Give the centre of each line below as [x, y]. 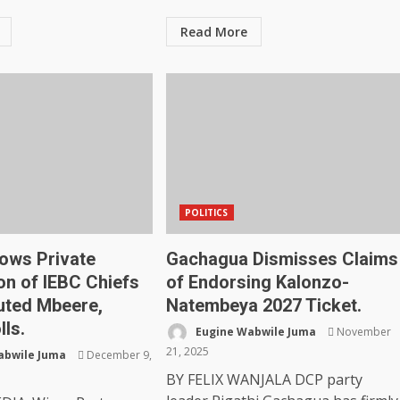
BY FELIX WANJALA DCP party [264, 379]
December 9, [118, 354]
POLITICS [206, 212]
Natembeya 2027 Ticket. [263, 305]
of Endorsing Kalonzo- [257, 282]
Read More [213, 32]
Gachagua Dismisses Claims [282, 259]
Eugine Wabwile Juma [254, 331]
